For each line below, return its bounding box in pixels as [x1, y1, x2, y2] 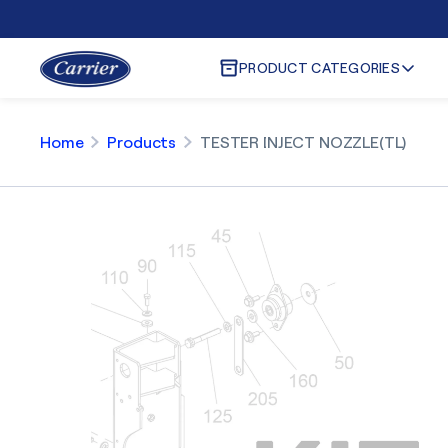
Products [107, 132, 177, 152]
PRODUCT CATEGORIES [239, 59, 401, 76]
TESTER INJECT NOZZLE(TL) [200, 132, 407, 152]
